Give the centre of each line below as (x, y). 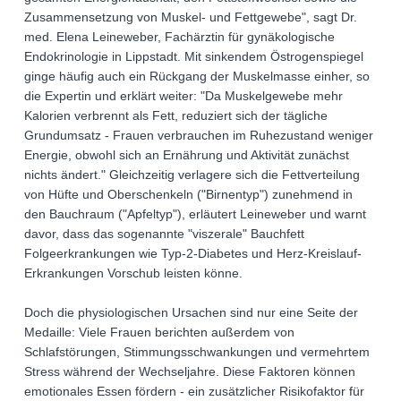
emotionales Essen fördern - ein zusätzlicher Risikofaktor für (194, 391)
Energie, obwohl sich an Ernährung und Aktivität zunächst (187, 155)
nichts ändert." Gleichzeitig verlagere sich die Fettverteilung (192, 175)
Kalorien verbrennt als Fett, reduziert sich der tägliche (176, 115)
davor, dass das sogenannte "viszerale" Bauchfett (164, 234)
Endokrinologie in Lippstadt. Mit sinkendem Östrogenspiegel (194, 56)
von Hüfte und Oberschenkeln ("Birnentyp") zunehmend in (188, 194)
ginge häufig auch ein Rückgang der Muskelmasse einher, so (197, 76)
